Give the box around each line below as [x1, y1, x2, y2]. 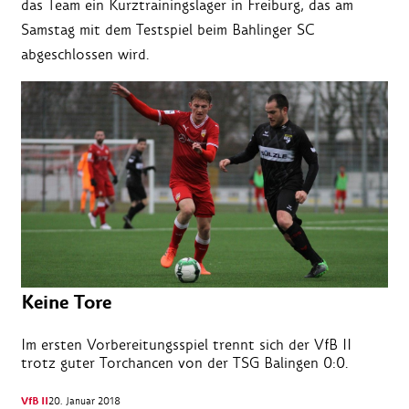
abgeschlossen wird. [21, 45, 150, 65]
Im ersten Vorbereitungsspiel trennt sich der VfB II [21, 335, 351, 355]
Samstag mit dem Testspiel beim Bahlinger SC [21, 20, 315, 40]
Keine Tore [21, 289, 111, 317]
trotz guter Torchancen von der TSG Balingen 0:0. [21, 353, 349, 373]
